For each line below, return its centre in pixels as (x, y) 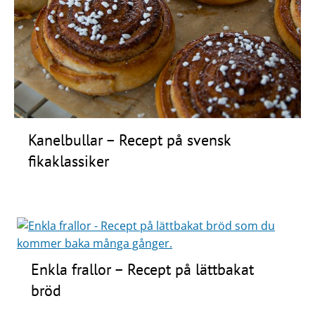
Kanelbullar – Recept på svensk (129, 140)
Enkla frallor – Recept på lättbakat (143, 269)
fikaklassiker (69, 161)
